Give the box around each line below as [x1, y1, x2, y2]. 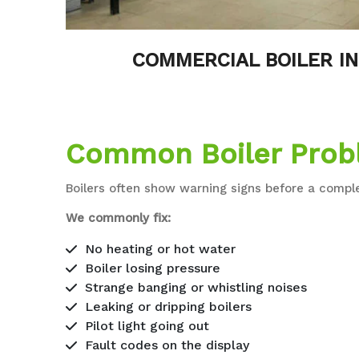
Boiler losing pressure [85, 260, 221, 276]
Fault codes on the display [85, 337, 250, 353]
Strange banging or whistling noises [85, 279, 308, 295]
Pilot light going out [85, 317, 210, 333]
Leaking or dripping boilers [85, 298, 252, 314]
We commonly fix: [66, 210, 171, 225]
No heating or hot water [85, 240, 236, 256]
